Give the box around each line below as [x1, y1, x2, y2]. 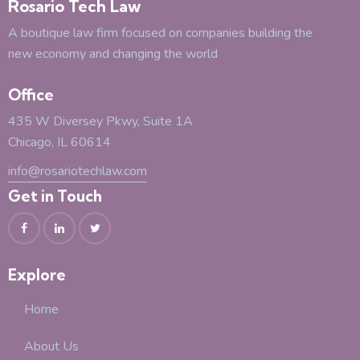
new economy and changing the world [8, 44, 218, 63]
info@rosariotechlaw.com [8, 162, 147, 180]
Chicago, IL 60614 [8, 133, 111, 152]
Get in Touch [8, 186, 102, 207]
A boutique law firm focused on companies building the [8, 23, 313, 42]
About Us [24, 337, 79, 355]
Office [8, 85, 54, 105]
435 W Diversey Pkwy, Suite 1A [8, 112, 193, 131]
